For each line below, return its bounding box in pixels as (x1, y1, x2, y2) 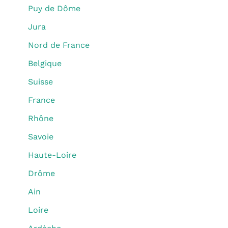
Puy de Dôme (28, 4, 80, 13)
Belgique (28, 59, 62, 68)
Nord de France (28, 40, 90, 50)
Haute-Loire (28, 150, 76, 160)
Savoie (28, 132, 53, 141)
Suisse (28, 77, 53, 87)
